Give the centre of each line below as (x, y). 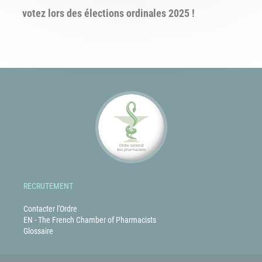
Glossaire (38, 231)
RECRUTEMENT (48, 186)
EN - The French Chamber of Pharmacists (90, 220)
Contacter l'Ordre (50, 209)
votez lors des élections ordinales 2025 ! (108, 13)
